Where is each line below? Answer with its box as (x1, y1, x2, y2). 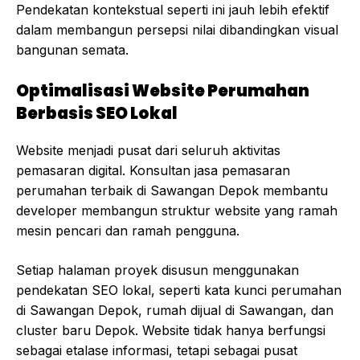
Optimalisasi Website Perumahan (16, 80, 309, 103)
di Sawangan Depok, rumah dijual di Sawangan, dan (16, 302, 333, 319)
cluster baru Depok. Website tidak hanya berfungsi (16, 322, 325, 339)
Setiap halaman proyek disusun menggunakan (16, 262, 299, 279)
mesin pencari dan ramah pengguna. (16, 223, 239, 239)
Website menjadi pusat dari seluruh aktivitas (16, 142, 280, 159)
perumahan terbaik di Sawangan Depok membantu (16, 182, 328, 199)
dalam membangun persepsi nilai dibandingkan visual (16, 22, 338, 39)
